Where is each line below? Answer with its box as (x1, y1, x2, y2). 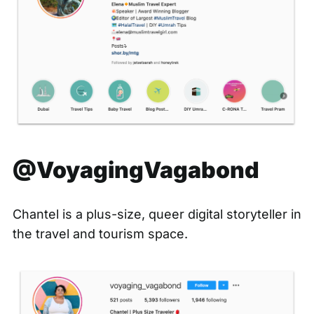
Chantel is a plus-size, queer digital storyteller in (12, 206, 301, 221)
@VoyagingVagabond (12, 156, 259, 184)
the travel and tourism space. (12, 226, 188, 241)
